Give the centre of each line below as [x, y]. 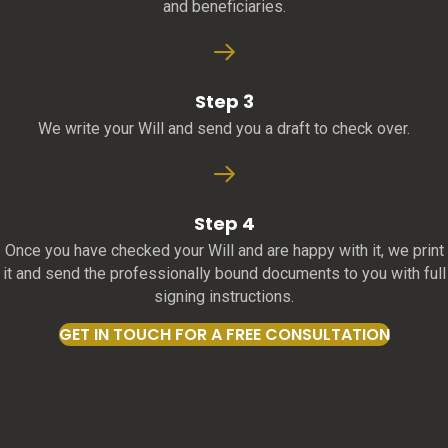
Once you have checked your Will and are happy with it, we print [224, 251]
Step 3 [224, 102]
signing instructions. [224, 297]
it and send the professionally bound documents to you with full [224, 274]
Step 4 [224, 224]
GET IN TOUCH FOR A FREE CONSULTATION [224, 335]
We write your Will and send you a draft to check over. [224, 129]
